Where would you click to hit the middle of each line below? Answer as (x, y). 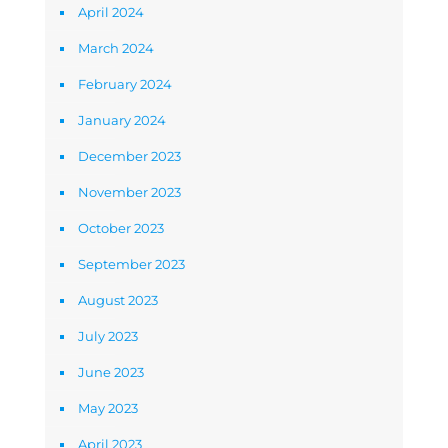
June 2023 (111, 372)
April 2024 (111, 12)
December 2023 (129, 156)
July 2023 (108, 336)
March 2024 (116, 48)
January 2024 (122, 120)
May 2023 (108, 408)
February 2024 (125, 84)
